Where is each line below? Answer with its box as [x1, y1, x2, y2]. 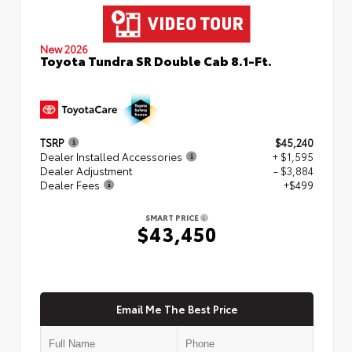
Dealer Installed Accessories [40, 148, 182, 163]
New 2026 [40, 41, 88, 56]
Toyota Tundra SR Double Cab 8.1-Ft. [40, 50, 272, 69]
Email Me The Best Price [115, 302, 238, 317]
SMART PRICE [145, 211, 200, 223]
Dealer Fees [40, 177, 100, 192]
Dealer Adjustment [40, 163, 132, 178]
